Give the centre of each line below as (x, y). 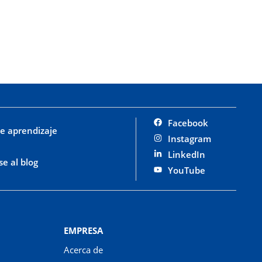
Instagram (190, 138)
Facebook (188, 123)
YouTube (187, 170)
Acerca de (83, 250)
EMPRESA (83, 231)
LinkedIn (187, 154)
